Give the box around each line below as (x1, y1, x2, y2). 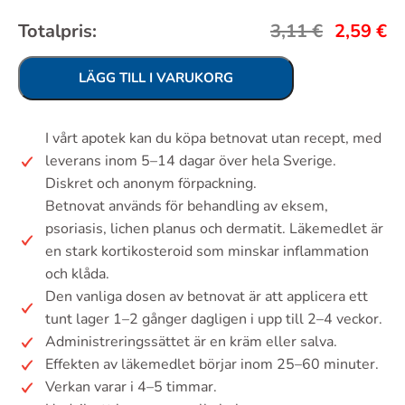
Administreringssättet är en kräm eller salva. (45, 332, 337, 352)
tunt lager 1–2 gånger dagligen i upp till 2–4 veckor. (45, 309, 382, 329)
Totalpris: (18, 19, 97, 43)
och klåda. (45, 264, 109, 284)
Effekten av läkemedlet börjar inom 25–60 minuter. (45, 354, 379, 374)
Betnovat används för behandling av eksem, (45, 196, 328, 216)
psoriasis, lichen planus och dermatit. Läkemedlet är (45, 219, 383, 239)
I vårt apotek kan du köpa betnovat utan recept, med (45, 128, 381, 148)
